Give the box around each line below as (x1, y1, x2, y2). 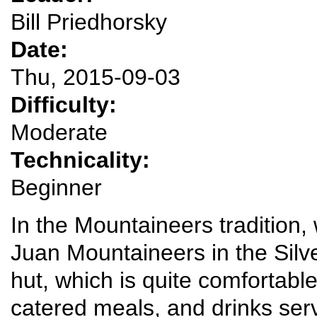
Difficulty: (11, 92, 123, 118)
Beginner (11, 175, 102, 201)
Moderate (11, 120, 108, 146)
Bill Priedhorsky (11, 9, 167, 35)
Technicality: (11, 147, 156, 173)
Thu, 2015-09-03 (11, 64, 180, 91)
